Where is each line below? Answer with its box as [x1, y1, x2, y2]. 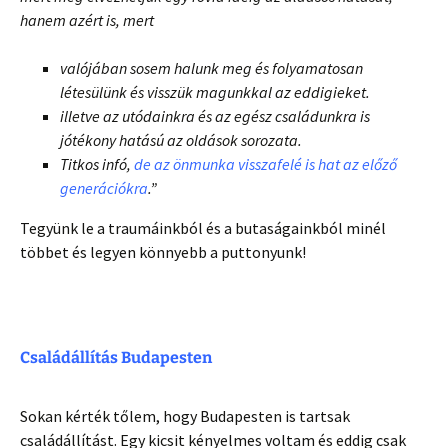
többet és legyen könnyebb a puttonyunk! [20, 242, 306, 263]
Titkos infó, [60, 154, 134, 175]
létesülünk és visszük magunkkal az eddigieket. [60, 82, 370, 103]
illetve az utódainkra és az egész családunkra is [60, 106, 370, 127]
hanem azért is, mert [20, 10, 154, 31]
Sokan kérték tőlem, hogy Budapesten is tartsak [20, 406, 350, 427]
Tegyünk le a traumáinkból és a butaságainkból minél [20, 218, 386, 239]
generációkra [60, 178, 148, 199]
